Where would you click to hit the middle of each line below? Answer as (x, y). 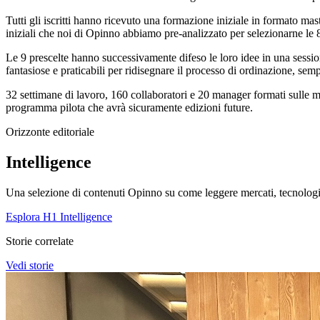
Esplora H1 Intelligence (59, 216)
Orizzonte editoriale (50, 131)
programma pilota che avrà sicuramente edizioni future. (129, 107)
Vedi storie (30, 265)
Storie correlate (40, 241)
